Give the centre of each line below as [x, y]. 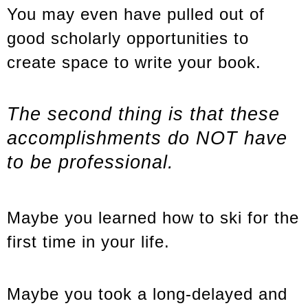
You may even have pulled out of [136, 14]
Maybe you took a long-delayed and [147, 294]
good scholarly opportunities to [128, 38]
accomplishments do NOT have [147, 138]
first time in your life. [88, 242]
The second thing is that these [143, 114]
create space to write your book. [134, 62]
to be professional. [90, 162]
